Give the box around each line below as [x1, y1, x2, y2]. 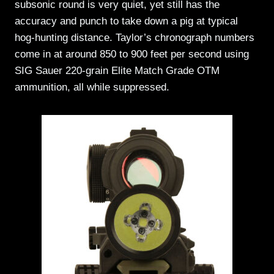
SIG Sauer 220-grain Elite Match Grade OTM [15, 64, 220, 76]
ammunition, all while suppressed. [15, 81, 172, 93]
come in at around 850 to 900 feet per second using [15, 48, 249, 60]
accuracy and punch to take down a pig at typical [15, 15, 238, 27]
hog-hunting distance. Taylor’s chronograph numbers [15, 31, 254, 43]
